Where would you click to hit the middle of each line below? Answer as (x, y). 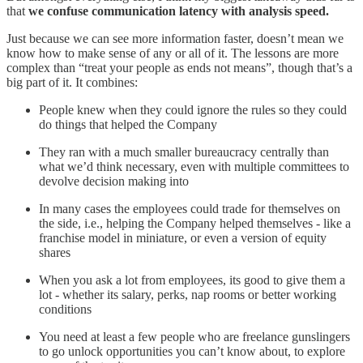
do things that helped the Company (128, 124)
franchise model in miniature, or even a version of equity (183, 237)
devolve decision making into (114, 181)
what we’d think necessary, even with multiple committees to (194, 166)
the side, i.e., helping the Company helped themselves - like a (195, 223)
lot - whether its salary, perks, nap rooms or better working (188, 294)
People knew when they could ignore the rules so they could (193, 109)
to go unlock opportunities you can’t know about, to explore (192, 351)
